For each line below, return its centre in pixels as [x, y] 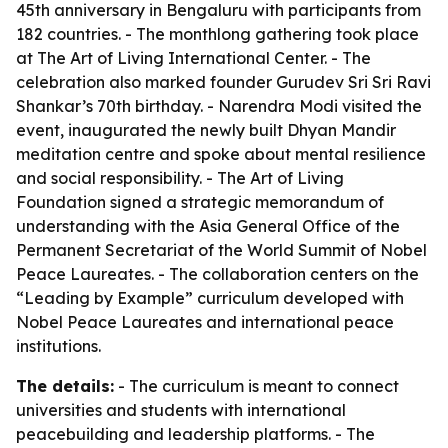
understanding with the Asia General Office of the [208, 226]
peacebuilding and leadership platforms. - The [195, 434]
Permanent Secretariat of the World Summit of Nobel [221, 250]
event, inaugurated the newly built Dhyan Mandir [206, 130]
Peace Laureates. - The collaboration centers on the [217, 274]
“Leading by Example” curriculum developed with [210, 298]
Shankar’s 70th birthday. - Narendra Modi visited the [219, 106]
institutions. [58, 346]
